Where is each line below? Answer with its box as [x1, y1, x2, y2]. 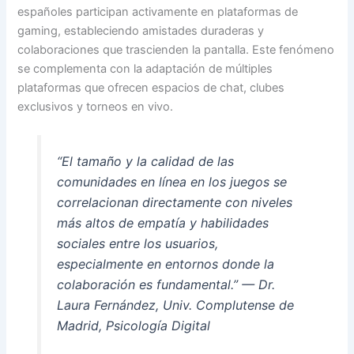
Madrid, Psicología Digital [56, 317, 210, 333]
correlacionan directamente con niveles [56, 194, 292, 210]
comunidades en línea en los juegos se [56, 173, 287, 190]
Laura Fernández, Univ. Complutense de [56, 296, 294, 313]
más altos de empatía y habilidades [56, 214, 269, 231]
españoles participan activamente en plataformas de [17, 4, 299, 19]
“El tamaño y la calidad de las [56, 153, 234, 169]
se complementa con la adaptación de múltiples [17, 61, 273, 76]
